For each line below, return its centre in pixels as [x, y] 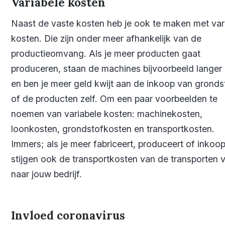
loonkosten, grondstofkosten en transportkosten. [113, 129]
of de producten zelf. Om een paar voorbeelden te [114, 98]
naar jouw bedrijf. [46, 174]
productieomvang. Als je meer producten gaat [106, 53]
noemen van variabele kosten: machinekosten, [107, 114]
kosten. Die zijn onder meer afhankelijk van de [106, 38]
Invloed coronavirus [68, 215]
